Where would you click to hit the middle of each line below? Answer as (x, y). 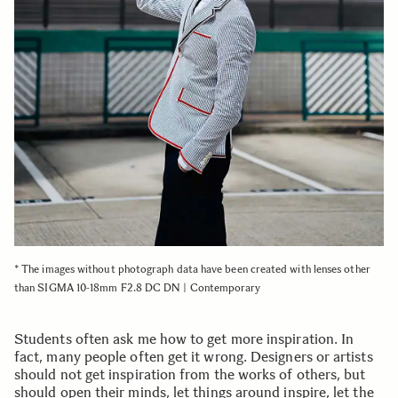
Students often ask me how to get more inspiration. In (184, 339)
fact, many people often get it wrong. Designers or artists (194, 357)
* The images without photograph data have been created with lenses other (192, 270)
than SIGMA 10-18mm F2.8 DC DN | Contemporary (138, 288)
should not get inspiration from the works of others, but (190, 375)
